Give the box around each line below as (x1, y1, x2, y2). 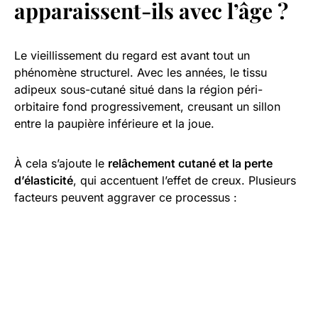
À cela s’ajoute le (14, 155, 108, 170)
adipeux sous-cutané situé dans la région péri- (14, 82, 263, 97)
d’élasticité (14, 172, 73, 187)
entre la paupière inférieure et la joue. (14, 116, 214, 131)
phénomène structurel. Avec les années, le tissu (14, 65, 267, 79)
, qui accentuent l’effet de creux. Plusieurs (73, 172, 296, 187)
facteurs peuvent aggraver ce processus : (14, 190, 237, 204)
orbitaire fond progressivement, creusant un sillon (14, 99, 280, 114)
